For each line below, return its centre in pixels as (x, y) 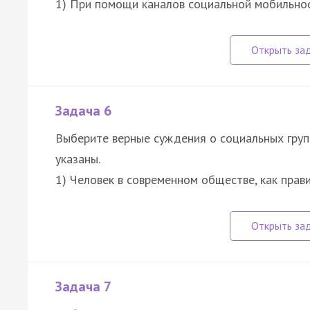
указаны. (78, 159)
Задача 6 (83, 111)
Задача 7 (83, 287)
